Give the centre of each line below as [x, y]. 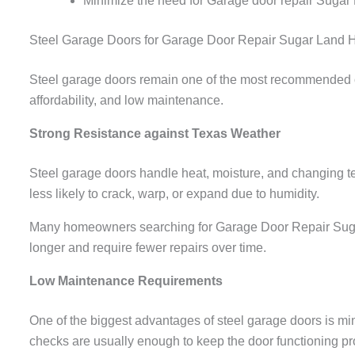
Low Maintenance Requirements [126, 281]
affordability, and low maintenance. [126, 100]
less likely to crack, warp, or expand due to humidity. [174, 193]
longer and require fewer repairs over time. [148, 247]
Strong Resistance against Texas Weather [155, 133]
